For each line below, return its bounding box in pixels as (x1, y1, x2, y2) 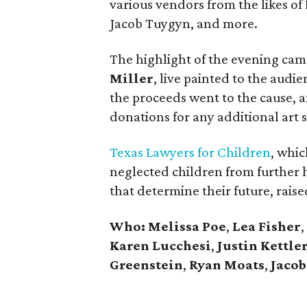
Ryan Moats (189, 256, 265, 273)
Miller (110, 70, 153, 86)
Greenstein (110, 256, 183, 273)
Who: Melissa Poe (110, 218, 226, 234)
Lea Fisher (230, 218, 301, 234)
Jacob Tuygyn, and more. (110, 15, 258, 32)
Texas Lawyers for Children (110, 144, 271, 160)
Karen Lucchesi (110, 237, 211, 254)
